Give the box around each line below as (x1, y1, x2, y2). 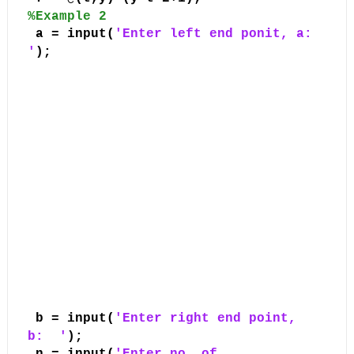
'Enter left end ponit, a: (114, 27, 312, 42)
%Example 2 (27, 9, 107, 24)
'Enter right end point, (114, 311, 296, 326)
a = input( (35, 27, 115, 42)
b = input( (35, 311, 115, 326)
